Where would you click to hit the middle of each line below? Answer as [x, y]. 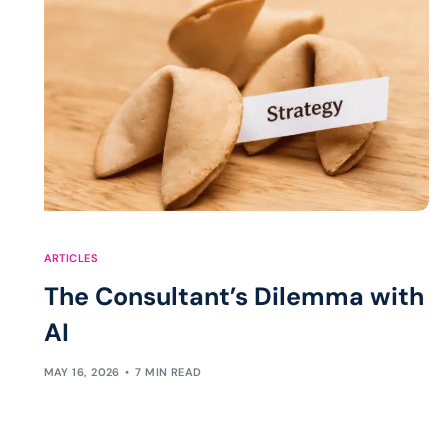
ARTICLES [71, 257]
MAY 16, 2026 [81, 372]
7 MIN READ [168, 372]
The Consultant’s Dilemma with [233, 296]
